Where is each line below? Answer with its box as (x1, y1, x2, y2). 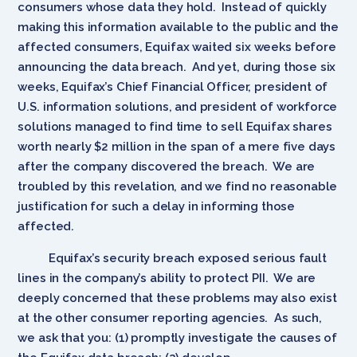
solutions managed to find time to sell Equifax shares (18, 119, 332, 134)
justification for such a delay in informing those (18, 198, 296, 214)
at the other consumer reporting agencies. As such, (18, 310, 322, 325)
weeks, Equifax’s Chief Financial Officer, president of (18, 79, 328, 94)
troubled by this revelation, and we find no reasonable (18, 178, 338, 194)
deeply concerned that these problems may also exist (18, 290, 337, 305)
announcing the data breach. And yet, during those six (18, 59, 336, 74)
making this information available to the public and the (18, 19, 339, 34)
